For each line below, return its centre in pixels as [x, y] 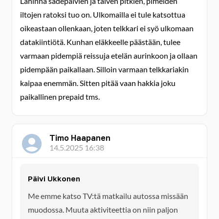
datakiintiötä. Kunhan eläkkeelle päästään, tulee [100, 42]
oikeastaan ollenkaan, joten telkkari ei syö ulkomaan [107, 28]
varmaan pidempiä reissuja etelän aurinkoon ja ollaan [109, 55]
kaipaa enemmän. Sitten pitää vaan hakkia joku [98, 83]
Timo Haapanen [80, 138]
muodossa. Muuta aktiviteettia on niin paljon [103, 209]
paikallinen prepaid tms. [60, 97]
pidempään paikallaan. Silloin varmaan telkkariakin [104, 69]
